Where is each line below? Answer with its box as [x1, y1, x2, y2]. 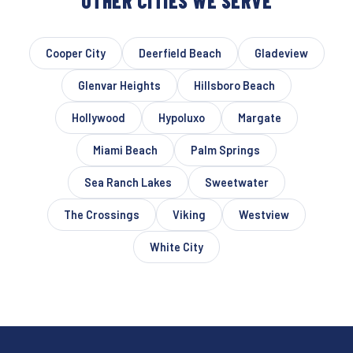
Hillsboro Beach [194, 78, 275, 92]
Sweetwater [205, 175, 269, 189]
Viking [173, 207, 206, 221]
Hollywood [72, 110, 125, 124]
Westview [239, 207, 289, 221]
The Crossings [64, 207, 139, 221]
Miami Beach [93, 143, 158, 157]
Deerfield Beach [138, 46, 221, 60]
